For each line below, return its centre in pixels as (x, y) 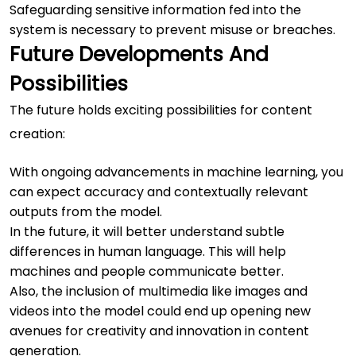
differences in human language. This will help (148, 251)
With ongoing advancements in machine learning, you (176, 172)
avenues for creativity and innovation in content (159, 331)
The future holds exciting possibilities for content (161, 110)
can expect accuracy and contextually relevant (159, 192)
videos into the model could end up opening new (160, 311)
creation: (37, 133)
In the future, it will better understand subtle (147, 231)
